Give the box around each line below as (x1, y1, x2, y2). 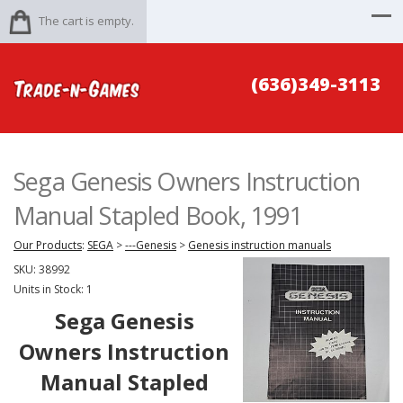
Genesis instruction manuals (188, 237, 331, 253)
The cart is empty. (39, 13, 134, 29)
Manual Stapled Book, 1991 (13, 199, 302, 232)
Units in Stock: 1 (13, 282, 93, 297)
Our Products (13, 237, 82, 253)
